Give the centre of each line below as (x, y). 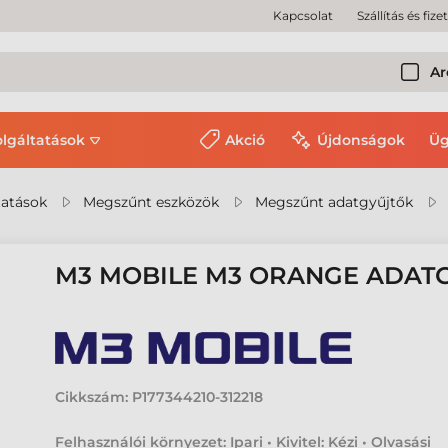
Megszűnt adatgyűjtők (334, 202)
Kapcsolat (303, 15)
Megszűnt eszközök (151, 202)
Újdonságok (361, 140)
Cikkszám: (92, 397)
